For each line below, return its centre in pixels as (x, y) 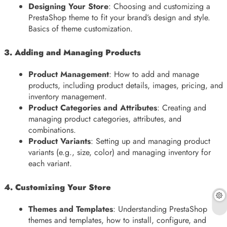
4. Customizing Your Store (58, 187)
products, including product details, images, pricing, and (126, 85)
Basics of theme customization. (81, 28)
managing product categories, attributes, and (105, 119)
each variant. (50, 163)
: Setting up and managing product (150, 141)
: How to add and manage (154, 74)
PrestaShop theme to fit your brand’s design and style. (119, 17)
